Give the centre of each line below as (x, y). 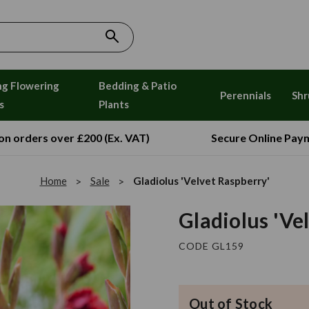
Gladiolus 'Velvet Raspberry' (201, 181)
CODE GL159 (211, 246)
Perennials (246, 95)
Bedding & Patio (138, 86)
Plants (114, 104)
